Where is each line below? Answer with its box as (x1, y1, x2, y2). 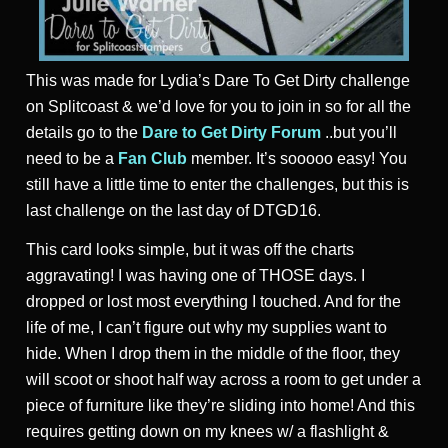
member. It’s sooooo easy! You (187, 150, 407, 168)
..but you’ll (321, 124, 397, 142)
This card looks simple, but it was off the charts (26, 241, 354, 259)
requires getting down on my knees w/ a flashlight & (26, 423, 389, 441)
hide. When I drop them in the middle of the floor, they (26, 345, 400, 363)
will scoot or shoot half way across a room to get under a (26, 371, 421, 389)
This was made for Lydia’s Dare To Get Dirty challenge (26, 72, 410, 90)
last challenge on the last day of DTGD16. (26, 202, 321, 220)
